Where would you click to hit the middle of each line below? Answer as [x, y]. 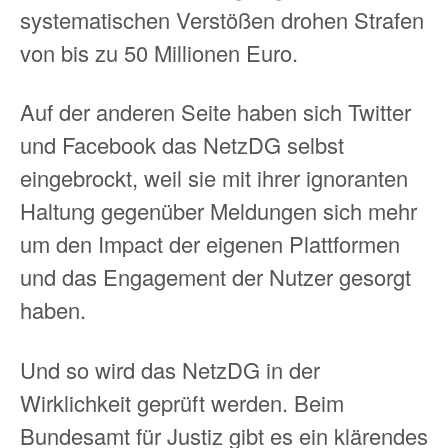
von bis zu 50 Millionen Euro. [159, 52]
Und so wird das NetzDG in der [170, 369]
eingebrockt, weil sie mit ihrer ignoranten [214, 178]
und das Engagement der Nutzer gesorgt [215, 277]
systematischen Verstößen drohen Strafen [222, 19]
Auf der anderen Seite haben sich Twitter [215, 112]
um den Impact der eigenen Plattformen [210, 244]
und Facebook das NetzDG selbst [182, 145]
